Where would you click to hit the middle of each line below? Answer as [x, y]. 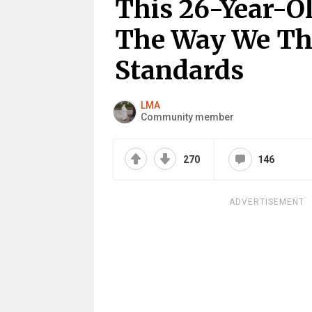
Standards [179, 70]
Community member [187, 117]
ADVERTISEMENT [266, 202]
